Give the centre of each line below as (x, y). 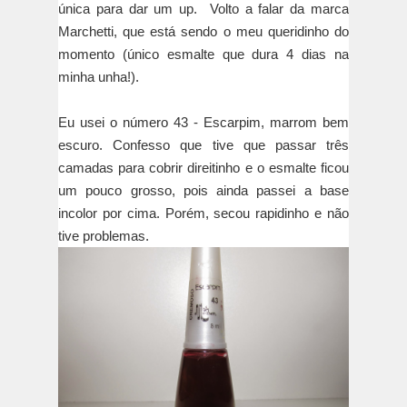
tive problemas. (105, 236)
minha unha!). (99, 77)
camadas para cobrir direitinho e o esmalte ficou (203, 168)
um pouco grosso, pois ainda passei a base (203, 191)
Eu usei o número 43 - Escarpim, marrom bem (203, 123)
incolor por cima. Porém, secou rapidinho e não (203, 213)
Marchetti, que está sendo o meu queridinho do (203, 32)
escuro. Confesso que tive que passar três (203, 145)
